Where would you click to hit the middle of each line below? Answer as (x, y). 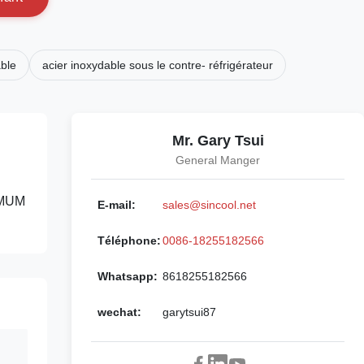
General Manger (218, 160)
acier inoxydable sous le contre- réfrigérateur (158, 65)
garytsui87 (189, 312)
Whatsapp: (128, 276)
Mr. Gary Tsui (218, 141)
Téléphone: (129, 240)
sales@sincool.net (209, 205)
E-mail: (117, 205)
